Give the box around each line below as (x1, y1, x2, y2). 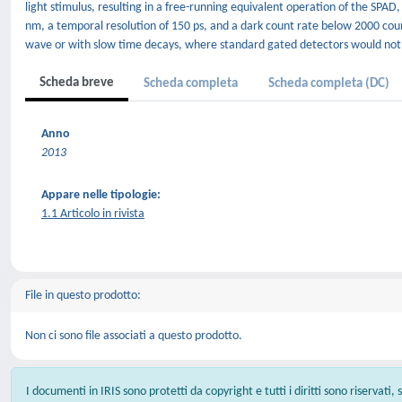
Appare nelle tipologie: (41, 188, 161, 202)
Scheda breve (39, 76, 114, 90)
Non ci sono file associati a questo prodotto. (25, 329, 242, 343)
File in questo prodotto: (25, 289, 141, 302)
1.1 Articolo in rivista (41, 207, 144, 221)
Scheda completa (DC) (268, 77, 389, 91)
